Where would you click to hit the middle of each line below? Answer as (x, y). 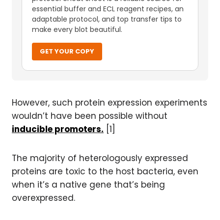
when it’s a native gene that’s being (88, 185)
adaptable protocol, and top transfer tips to (107, 19)
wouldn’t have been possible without (90, 116)
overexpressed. (43, 198)
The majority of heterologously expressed (100, 158)
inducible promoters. (58, 129)
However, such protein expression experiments (110, 103)
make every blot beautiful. (77, 29)
